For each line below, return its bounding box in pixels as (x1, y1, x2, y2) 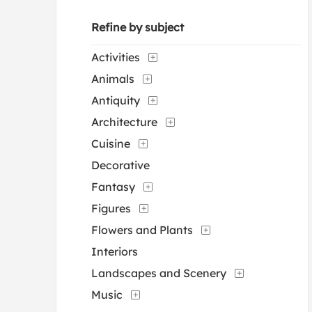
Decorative (91, 158, 150, 172)
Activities (91, 50, 140, 64)
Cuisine (91, 136, 130, 150)
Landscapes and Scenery (91, 266, 226, 280)
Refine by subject (91, 20, 184, 34)
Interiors (91, 244, 138, 258)
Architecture (91, 115, 157, 129)
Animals (91, 72, 134, 86)
